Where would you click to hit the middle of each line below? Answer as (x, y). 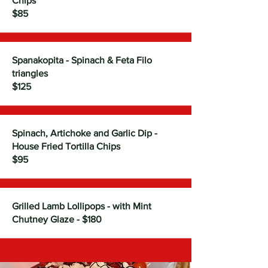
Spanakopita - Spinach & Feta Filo (82, 60)
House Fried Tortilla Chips (66, 146)
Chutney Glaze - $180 (57, 219)
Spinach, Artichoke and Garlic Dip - (85, 133)
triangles (31, 73)
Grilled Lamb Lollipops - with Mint (82, 206)
